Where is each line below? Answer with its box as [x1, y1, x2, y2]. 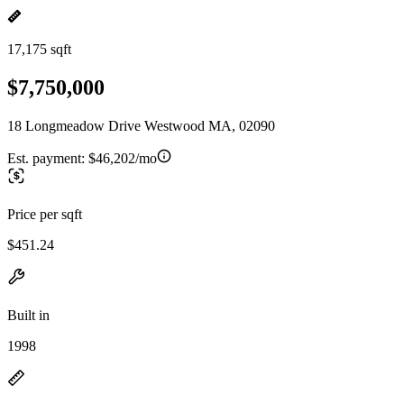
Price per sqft [7, 206, 82, 222]
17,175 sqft [7, 41, 71, 57]
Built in [7, 307, 50, 323]
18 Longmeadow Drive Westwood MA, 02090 [7, 117, 275, 133]
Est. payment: [7, 150, 88, 166]
